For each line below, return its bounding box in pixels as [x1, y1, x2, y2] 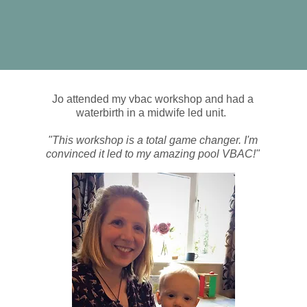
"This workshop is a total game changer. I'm [47, 134, 258, 146]
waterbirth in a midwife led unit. [76, 107, 230, 119]
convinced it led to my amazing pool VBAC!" [45, 148, 260, 160]
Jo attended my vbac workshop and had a [51, 93, 254, 105]
